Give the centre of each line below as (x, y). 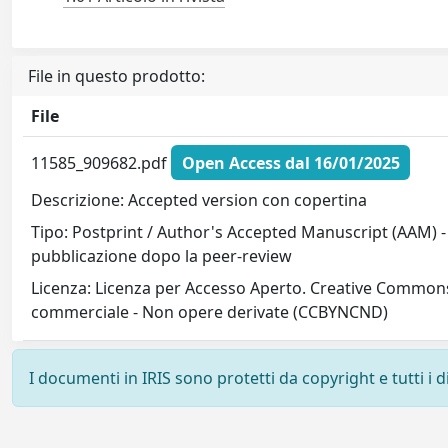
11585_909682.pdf (101, 162)
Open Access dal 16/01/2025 (290, 162)
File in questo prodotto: (116, 76)
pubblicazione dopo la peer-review (162, 256)
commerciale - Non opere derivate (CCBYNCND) (210, 312)
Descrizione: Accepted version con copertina (199, 200)
